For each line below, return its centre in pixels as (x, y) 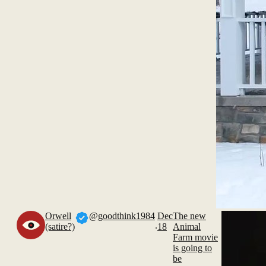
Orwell (58, 216)
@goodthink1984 (122, 216)
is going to (192, 248)
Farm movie (195, 237)
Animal (187, 227)
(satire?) (60, 227)
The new (189, 216)
